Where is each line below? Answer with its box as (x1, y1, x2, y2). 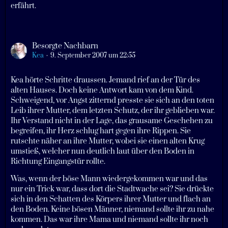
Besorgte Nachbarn (32, 41, 98, 51)
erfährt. (11, 1, 36, 11)
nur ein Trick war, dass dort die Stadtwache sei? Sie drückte (11, 184, 214, 194)
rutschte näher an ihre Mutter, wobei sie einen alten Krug (11, 136, 205, 147)
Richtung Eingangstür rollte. (11, 157, 105, 167)
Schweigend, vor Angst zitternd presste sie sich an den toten (11, 96, 214, 106)
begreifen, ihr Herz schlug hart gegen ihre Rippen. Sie (11, 126, 191, 136)
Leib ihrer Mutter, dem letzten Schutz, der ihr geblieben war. (11, 106, 215, 116)
